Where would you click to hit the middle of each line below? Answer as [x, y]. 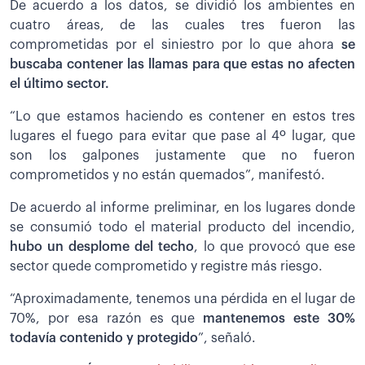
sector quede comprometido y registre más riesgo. [166, 266]
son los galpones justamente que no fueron [182, 155]
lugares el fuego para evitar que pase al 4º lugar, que [182, 136]
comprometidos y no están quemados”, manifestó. [167, 175]
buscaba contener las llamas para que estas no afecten [182, 64]
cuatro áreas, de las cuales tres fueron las [182, 25]
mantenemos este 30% [279, 318]
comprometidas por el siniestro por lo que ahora [176, 44]
